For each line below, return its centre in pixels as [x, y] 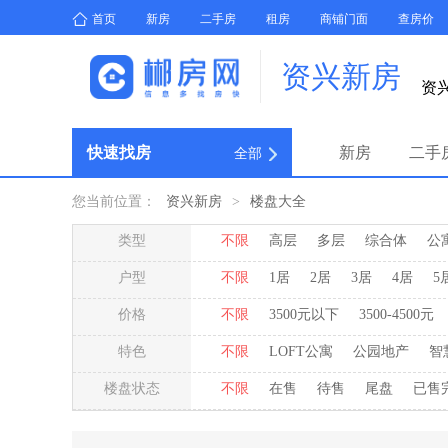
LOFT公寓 [301, 351]
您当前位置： [114, 201]
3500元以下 [304, 314]
